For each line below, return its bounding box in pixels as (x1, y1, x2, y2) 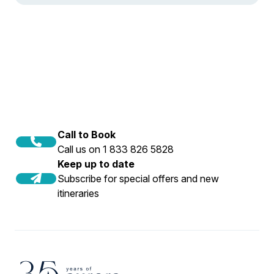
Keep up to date (57, 158, 135, 171)
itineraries (57, 187, 99, 200)
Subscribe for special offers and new (57, 172, 219, 185)
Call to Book (57, 128, 116, 141)
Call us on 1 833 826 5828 (57, 143, 174, 156)
